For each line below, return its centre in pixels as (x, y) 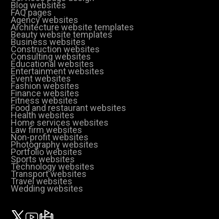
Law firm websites (47, 130)
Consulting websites (51, 56)
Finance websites (45, 93)
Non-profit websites (50, 137)
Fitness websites (44, 100)
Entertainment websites (58, 71)
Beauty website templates (62, 34)
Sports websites (43, 159)
